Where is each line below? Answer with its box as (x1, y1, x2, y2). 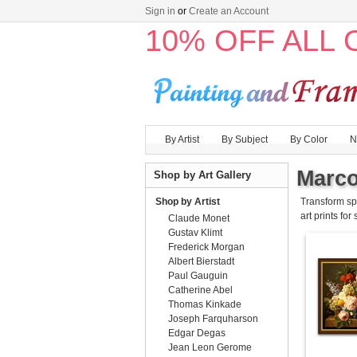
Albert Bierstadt (168, 256, 234, 267)
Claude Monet (168, 213, 229, 224)
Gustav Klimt (168, 227, 222, 238)
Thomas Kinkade (168, 299, 241, 310)
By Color (290, 134, 328, 145)
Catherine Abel (168, 284, 233, 296)
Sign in (145, 6, 175, 17)
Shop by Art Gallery (154, 169, 251, 181)
